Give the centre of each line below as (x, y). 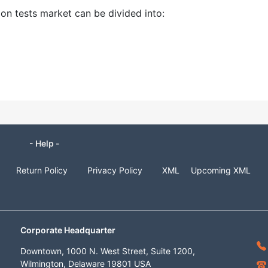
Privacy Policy (115, 170)
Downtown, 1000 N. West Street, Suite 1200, (108, 251)
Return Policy (42, 170)
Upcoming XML (221, 170)
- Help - (44, 143)
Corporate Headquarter (68, 230)
